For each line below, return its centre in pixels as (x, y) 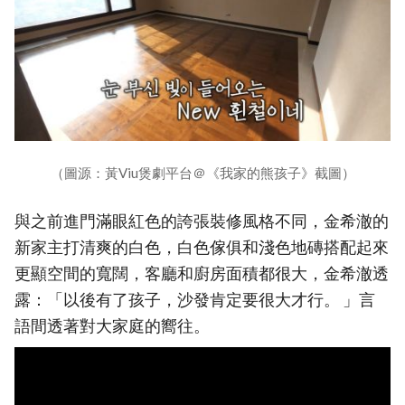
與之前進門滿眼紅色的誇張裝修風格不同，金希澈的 (202, 221)
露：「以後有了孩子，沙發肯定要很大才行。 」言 (195, 299)
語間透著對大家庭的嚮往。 (112, 325)
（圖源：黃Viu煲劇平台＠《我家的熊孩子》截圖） (202, 172)
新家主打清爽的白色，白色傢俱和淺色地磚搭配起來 (202, 247)
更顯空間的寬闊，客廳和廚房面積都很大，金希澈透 (202, 273)
